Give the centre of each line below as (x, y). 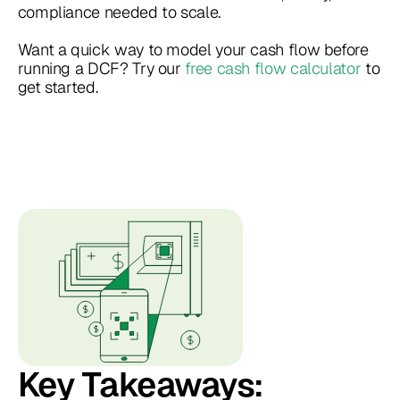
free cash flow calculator (273, 68)
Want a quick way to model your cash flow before (193, 49)
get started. (58, 87)
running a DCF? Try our (101, 68)
